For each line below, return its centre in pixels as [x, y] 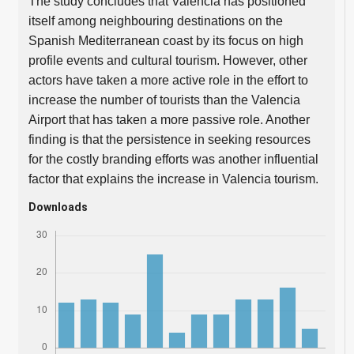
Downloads [58, 207]
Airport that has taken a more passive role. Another [169, 119]
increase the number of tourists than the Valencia [164, 100]
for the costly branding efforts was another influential [173, 159]
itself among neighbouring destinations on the [155, 21]
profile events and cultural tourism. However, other [168, 60]
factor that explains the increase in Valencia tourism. [173, 179]
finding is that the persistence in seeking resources [169, 139]
